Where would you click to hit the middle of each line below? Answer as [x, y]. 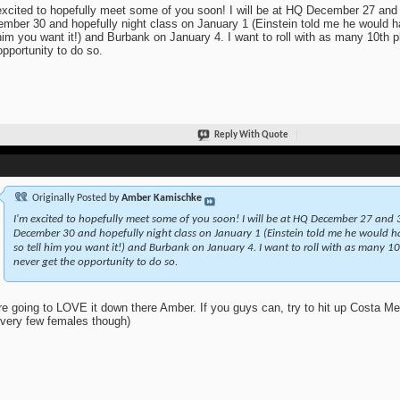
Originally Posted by [75, 198]
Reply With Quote [251, 135]
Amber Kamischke [161, 198]
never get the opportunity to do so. [95, 262]
